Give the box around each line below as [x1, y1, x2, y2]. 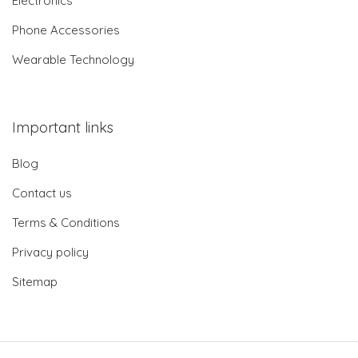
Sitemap [12, 273, 58, 289]
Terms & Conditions [12, 214, 120, 230]
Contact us [12, 185, 72, 201]
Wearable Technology [12, 51, 134, 67]
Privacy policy [12, 244, 89, 260]
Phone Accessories [12, 22, 120, 38]
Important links [12, 117, 113, 137]
